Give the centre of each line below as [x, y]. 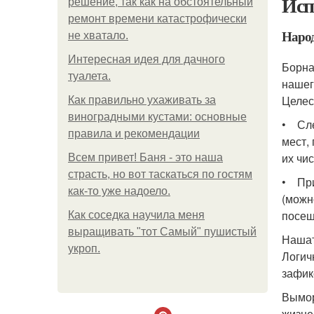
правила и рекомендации [134, 134]
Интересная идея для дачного [146, 59]
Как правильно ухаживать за [142, 100]
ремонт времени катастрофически [157, 19]
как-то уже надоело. [119, 191]
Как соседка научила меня [136, 215]
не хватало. [98, 35]
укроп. [84, 248]
